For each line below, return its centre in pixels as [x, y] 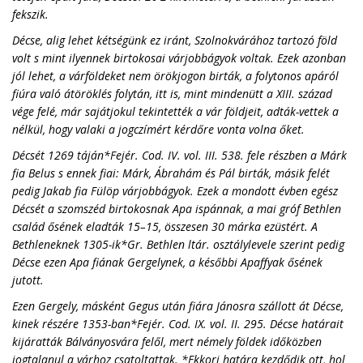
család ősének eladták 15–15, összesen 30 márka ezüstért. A [165, 226]
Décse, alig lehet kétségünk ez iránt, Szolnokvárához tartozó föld [175, 40]
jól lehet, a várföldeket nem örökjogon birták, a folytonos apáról [175, 76]
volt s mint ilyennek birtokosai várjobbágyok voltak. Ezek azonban [179, 58]
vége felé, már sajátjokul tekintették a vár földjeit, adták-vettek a [175, 111]
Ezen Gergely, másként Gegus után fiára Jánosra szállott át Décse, [178, 306]
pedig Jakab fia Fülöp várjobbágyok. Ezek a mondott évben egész [175, 191]
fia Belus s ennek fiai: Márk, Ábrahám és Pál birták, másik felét [171, 173]
